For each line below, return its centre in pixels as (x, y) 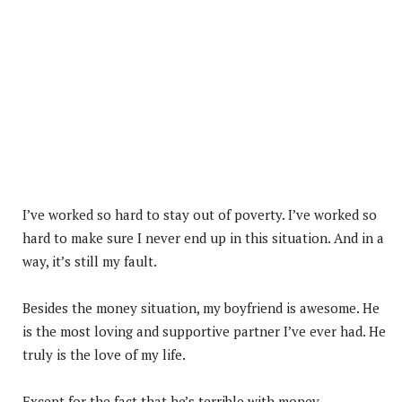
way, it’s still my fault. (90, 261)
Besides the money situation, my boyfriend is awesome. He (201, 307)
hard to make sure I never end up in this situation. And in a (203, 237)
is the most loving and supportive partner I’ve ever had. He (204, 331)
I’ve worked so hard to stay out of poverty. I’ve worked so (200, 214)
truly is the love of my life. (104, 354)
